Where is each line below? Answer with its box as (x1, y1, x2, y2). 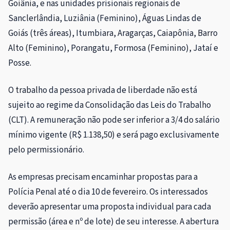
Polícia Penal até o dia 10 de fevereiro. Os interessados (8, 186, 208, 199)
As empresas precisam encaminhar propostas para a (8, 171, 198, 184)
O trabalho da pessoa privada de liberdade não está (8, 84, 197, 97)
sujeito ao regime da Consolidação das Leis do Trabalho (8, 99, 211, 112)
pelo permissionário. (8, 144, 84, 157)
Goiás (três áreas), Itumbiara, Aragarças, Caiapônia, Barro (8, 27, 218, 40)
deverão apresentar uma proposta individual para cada (8, 201, 211, 214)
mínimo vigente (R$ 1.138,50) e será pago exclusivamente (8, 129, 219, 142)
